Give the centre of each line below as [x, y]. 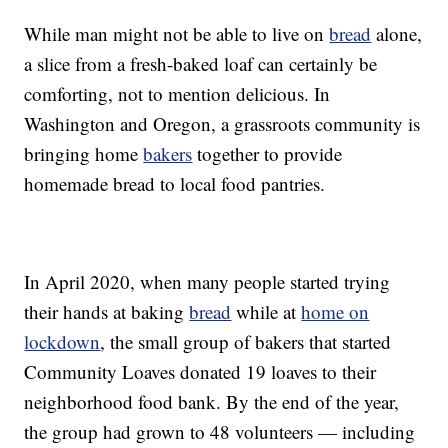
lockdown [62, 342]
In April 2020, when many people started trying [207, 282]
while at [266, 312]
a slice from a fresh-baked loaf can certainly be [201, 64]
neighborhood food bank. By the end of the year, [212, 402]
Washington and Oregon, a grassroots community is [222, 124]
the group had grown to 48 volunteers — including [220, 432]
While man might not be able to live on [177, 34]
